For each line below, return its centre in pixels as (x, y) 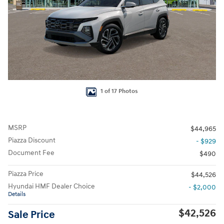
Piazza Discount (32, 140)
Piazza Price (26, 173)
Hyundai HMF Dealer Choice (51, 186)
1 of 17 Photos (119, 91)
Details (17, 194)
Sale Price (31, 215)
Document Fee (31, 152)
